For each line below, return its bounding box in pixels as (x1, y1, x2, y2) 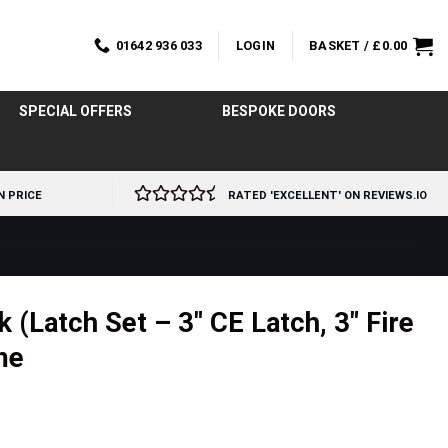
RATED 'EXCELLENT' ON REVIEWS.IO (228, 189, 427, 202)
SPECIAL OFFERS (18, 103, 132, 119)
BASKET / (309, 37, 373, 53)
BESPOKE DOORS (221, 103, 336, 119)
